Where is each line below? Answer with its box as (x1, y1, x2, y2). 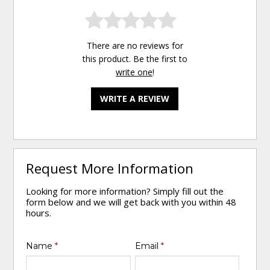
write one (115, 66, 152, 78)
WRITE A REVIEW (100, 93, 170, 105)
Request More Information (26, 159, 194, 178)
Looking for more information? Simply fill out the (26, 185, 224, 198)
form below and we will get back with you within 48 (26, 196, 237, 209)
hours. (26, 207, 52, 219)
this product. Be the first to (82, 53, 187, 65)
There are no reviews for (86, 40, 183, 52)
